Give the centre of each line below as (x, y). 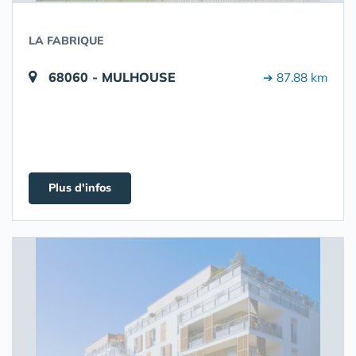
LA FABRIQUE (66, 41)
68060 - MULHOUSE (112, 77)
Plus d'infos (80, 188)
